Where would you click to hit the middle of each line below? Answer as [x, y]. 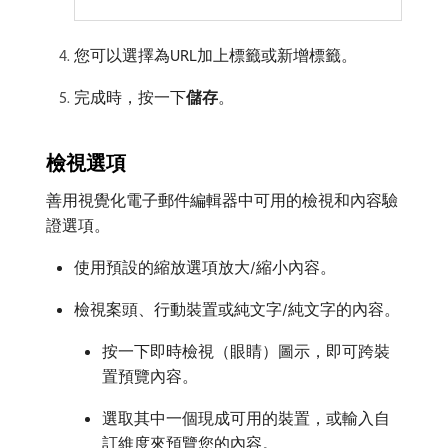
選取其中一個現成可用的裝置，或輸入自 [246, 417]
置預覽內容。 [150, 375]
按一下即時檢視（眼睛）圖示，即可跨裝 [246, 350]
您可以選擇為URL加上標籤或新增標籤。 [215, 54]
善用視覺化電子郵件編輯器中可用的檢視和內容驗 [222, 199]
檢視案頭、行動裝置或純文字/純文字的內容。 [237, 308]
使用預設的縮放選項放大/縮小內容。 [205, 266]
